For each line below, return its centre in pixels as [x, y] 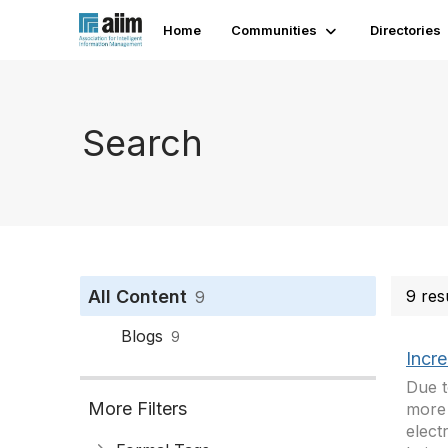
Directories [406, 30]
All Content [137, 296]
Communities [274, 30]
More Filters [137, 408]
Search [142, 142]
